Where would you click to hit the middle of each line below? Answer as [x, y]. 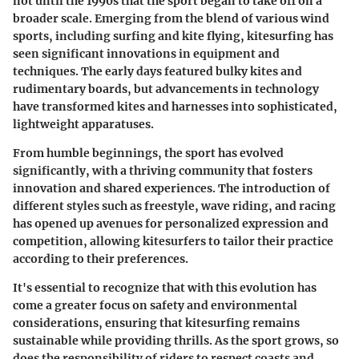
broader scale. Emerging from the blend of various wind [171, 19]
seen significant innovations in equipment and [146, 54]
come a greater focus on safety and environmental [155, 306]
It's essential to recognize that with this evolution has [165, 288]
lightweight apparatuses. [83, 125]
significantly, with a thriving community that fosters [163, 171]
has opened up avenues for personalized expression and [171, 224]
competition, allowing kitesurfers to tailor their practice [173, 242]
